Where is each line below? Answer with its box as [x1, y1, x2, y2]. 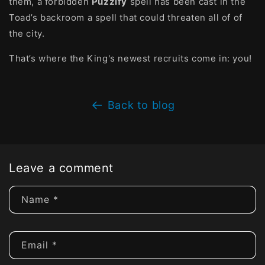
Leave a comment [9, 161, 114, 175]
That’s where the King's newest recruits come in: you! [9, 53, 252, 64]
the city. [9, 28, 45, 39]
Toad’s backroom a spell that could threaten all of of [9, 12, 243, 23]
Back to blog [107, 99, 176, 111]
